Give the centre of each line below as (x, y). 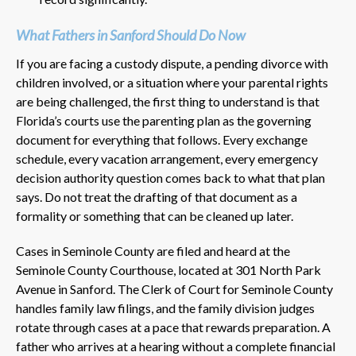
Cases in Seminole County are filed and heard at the (153, 250)
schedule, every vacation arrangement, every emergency (167, 158)
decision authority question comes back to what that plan (170, 177)
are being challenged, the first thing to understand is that (168, 101)
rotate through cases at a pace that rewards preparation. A (173, 327)
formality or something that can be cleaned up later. (155, 215)
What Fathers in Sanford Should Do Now (131, 35)
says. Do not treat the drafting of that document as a (157, 196)
